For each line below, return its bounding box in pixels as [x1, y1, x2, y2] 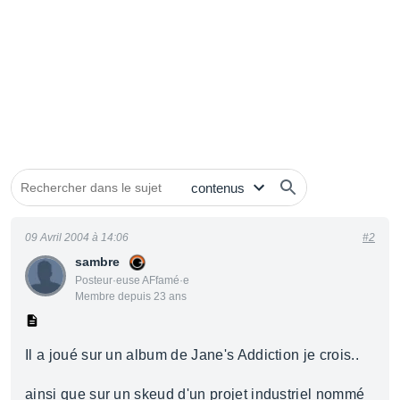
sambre [75, 254, 120, 269]
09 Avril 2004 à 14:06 [25, 231, 129, 244]
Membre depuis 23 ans [75, 290, 187, 303]
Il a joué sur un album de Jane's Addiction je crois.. [25, 347, 359, 362]
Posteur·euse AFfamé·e [75, 274, 189, 287]
